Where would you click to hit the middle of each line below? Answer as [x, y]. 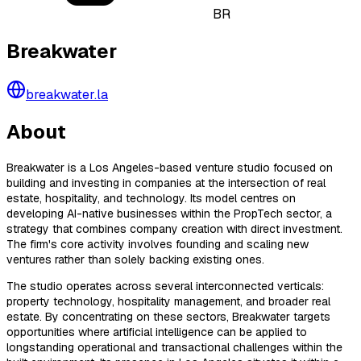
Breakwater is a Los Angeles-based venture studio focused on [170, 167]
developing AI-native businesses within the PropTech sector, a [169, 213]
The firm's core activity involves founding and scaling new [158, 244]
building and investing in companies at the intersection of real [166, 183]
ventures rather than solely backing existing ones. [135, 259]
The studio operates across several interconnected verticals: [165, 286]
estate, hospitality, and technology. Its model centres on [151, 198]
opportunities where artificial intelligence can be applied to [157, 332]
